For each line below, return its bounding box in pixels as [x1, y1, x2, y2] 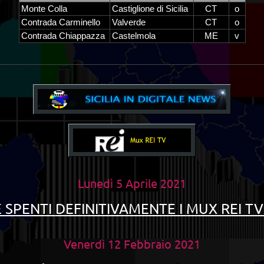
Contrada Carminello [21, 18, 100, 27]
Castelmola [111, 31, 156, 41]
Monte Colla [21, 4, 67, 14]
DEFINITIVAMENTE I [55, 200, 186, 217]
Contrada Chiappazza [21, 31, 105, 41]
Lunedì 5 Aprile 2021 [78, 176, 186, 190]
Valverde [111, 18, 146, 27]
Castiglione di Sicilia [111, 4, 188, 14]
